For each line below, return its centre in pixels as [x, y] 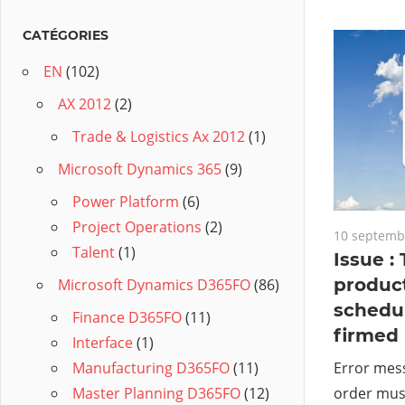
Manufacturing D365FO [151, 368]
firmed [366, 335]
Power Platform [126, 202]
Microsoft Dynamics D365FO [154, 285]
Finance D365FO [127, 318]
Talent [94, 253]
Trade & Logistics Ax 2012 [159, 137]
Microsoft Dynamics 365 [140, 170]
